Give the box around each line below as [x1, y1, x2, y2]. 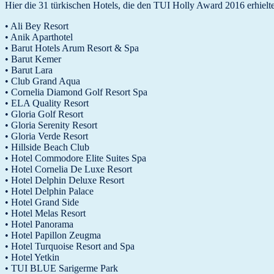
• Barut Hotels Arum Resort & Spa [5, 42, 139, 53]
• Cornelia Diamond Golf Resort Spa [5, 86, 147, 97]
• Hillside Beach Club [5, 141, 89, 152]
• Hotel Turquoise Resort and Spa [5, 240, 135, 251]
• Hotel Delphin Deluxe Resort [5, 174, 124, 185]
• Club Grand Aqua [5, 75, 80, 86]
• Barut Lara [5, 64, 53, 75]
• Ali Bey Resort [5, 20, 68, 31]
